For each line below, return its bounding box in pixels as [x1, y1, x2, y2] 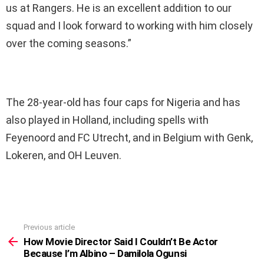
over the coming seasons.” [6, 37, 131, 49]
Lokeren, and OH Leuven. [6, 148, 121, 161]
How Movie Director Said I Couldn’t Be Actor [24, 236, 218, 248]
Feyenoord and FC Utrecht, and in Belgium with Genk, [6, 131, 253, 144]
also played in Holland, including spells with [6, 113, 209, 126]
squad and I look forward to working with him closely [6, 19, 253, 32]
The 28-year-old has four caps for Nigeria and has [6, 95, 240, 108]
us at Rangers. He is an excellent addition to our [6, 1, 232, 14]
